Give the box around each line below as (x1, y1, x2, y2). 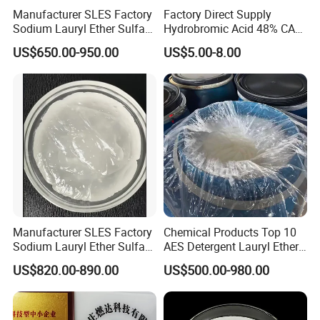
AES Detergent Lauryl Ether (163, 238, 299, 254)
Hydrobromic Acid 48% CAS (163, 20, 302, 36)
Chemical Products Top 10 (163, 224, 296, 240)
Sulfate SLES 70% (163, 252, 254, 269)
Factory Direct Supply (163, 6, 271, 22)
